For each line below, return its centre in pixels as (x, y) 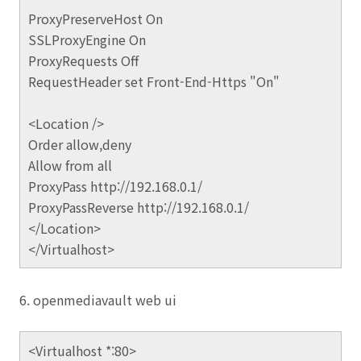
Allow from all (70, 165)
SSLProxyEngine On (87, 39)
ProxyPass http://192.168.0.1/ (115, 186)
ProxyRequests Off (83, 60)
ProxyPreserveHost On (95, 19)
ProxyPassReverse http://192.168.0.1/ (139, 207)
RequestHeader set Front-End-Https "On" (154, 81)
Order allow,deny (80, 144)
